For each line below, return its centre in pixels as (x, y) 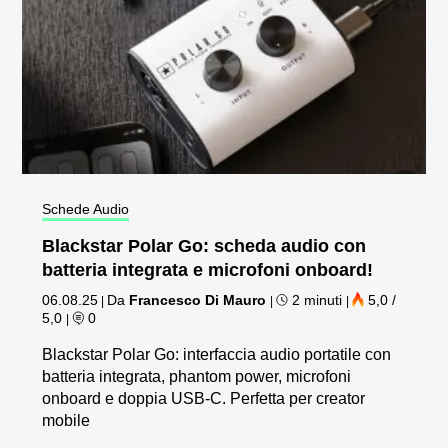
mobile (66, 421)
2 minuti (317, 300)
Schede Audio (86, 209)
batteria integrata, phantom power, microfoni (197, 377)
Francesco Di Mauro (198, 300)
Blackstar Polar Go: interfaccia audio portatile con (217, 355)
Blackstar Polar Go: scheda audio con (204, 246)
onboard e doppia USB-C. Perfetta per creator (204, 399)
